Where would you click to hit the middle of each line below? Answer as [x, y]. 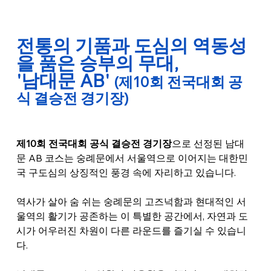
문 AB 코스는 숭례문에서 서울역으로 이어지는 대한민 [132, 158]
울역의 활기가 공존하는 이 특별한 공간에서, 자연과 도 [132, 216]
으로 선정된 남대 [208, 143]
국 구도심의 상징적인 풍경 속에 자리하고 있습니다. [126, 172]
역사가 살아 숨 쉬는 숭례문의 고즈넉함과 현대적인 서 [131, 201]
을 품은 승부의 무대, [99, 63]
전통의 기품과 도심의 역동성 [131, 45]
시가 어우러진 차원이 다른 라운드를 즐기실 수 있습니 [131, 230]
